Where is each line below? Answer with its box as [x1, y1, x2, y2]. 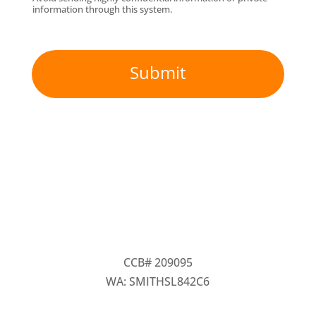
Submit [129, 60, 186, 84]
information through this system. [32, 2, 172, 16]
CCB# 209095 [123, 254, 193, 270]
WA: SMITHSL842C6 [106, 273, 210, 289]
